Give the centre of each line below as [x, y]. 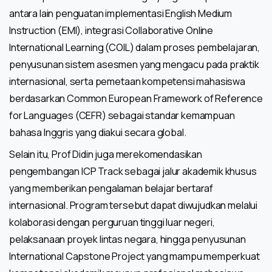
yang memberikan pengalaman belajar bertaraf [111, 189]
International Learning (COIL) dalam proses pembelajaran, [135, 48]
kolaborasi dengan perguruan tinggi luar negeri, [112, 223]
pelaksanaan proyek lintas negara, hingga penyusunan [127, 240]
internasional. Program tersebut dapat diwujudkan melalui [134, 206]
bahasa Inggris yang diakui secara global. [98, 133]
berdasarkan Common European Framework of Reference [136, 99]
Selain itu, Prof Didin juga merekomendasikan [106, 155]
